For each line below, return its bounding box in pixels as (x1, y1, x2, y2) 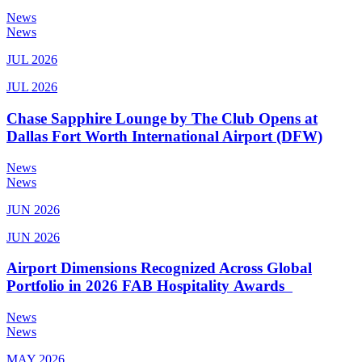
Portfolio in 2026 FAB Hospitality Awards (6, 277, 293, 295)
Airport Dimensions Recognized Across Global (6, 259, 312, 277)
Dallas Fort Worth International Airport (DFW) (6, 128, 322, 145)
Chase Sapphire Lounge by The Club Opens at (6, 110, 318, 128)
